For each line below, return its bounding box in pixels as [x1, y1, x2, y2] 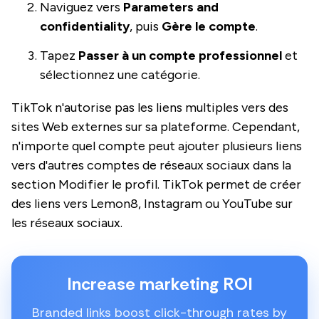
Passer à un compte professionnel [78, 47, 285, 63]
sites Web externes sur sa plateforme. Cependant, [11, 118, 300, 135]
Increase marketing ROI [66, 272, 253, 295]
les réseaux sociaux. [11, 214, 122, 231]
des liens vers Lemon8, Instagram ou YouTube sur [11, 195, 293, 211]
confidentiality [40, 18, 130, 34]
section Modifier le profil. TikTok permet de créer [11, 176, 301, 192]
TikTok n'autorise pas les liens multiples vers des [11, 99, 288, 115]
